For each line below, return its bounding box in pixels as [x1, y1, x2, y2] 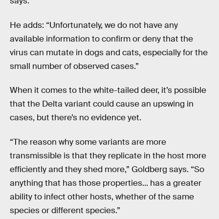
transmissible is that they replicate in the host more [10, 151, 206, 161]
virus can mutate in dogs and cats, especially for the [10, 47, 208, 58]
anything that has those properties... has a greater [10, 178, 201, 188]
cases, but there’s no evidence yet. [10, 112, 141, 123]
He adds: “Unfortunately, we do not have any [10, 20, 178, 30]
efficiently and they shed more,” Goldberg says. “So [10, 164, 204, 175]
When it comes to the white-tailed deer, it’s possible [10, 85, 206, 96]
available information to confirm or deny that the [10, 33, 193, 44]
